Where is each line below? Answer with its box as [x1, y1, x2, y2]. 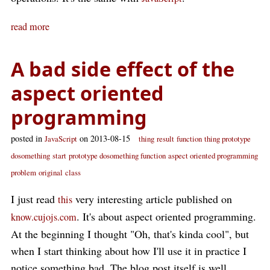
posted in [11, 133, 45, 144]
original [39, 167, 63, 178]
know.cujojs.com [11, 210, 77, 224]
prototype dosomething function [69, 150, 166, 161]
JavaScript [45, 133, 77, 144]
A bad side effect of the [11, 55, 234, 82]
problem [11, 167, 36, 178]
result [157, 133, 174, 144]
